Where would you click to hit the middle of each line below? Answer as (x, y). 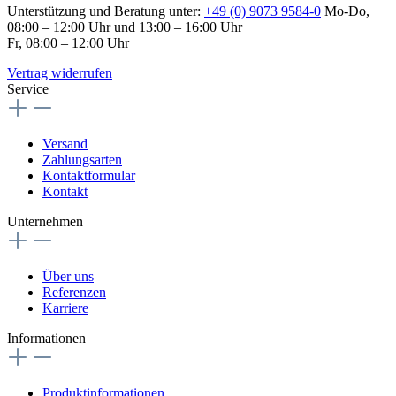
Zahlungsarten (82, 159)
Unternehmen (45, 221)
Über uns (68, 276)
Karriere (65, 308)
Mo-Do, (345, 11)
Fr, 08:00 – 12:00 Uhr (68, 42)
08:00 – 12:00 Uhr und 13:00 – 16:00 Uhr (125, 27)
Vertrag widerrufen (60, 72)
